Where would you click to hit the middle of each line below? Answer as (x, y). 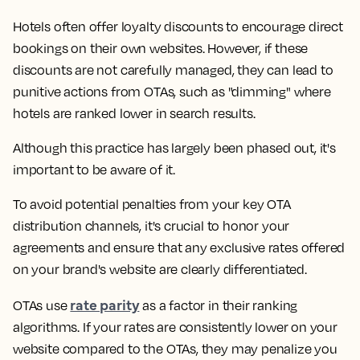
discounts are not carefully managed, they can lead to (173, 70)
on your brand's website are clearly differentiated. (160, 269)
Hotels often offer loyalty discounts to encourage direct (178, 27)
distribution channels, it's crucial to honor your (151, 226)
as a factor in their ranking (219, 305)
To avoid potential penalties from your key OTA (152, 204)
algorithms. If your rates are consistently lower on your (175, 327)
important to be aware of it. (94, 170)
